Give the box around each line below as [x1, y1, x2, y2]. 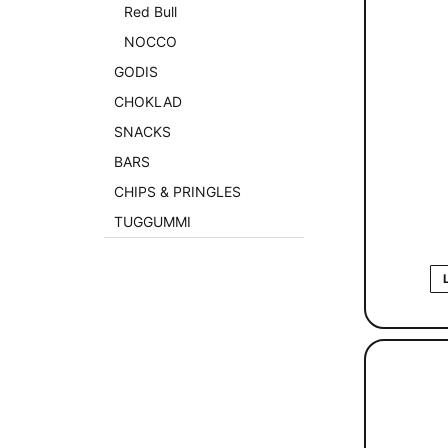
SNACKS [114, 122, 171, 140]
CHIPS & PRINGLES [114, 182, 241, 200]
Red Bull [124, 2, 177, 20]
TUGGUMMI [114, 212, 191, 230]
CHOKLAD [114, 92, 182, 110]
